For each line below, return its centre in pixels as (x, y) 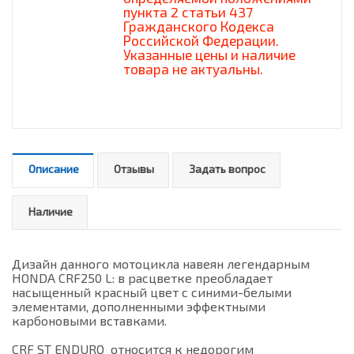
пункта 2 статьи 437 (188, 12)
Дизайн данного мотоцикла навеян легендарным (161, 264)
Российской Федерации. (201, 40)
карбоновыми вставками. (89, 320)
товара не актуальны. (193, 69)
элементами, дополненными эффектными (139, 306)
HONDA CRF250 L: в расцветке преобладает (142, 278)
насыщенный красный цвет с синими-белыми (152, 292)
